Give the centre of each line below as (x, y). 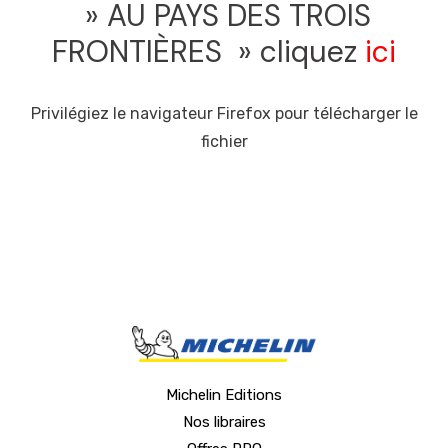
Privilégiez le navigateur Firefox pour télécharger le (224, 113)
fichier (224, 141)
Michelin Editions (224, 394)
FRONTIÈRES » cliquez (208, 51)
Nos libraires (224, 421)
